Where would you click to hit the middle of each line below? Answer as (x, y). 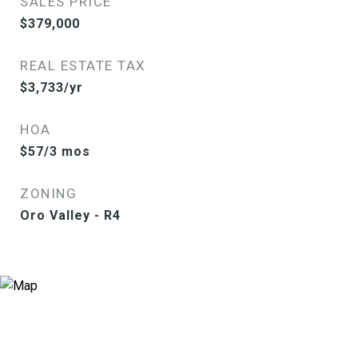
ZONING (48, 193)
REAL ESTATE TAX (83, 66)
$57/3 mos (55, 151)
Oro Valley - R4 (70, 215)
